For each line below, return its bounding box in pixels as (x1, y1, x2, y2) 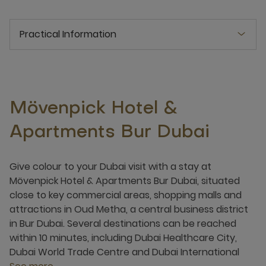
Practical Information (20, 27, 116, 41)
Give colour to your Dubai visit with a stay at (9, 160, 211, 173)
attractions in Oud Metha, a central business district (9, 202, 248, 216)
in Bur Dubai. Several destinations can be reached (9, 217, 236, 230)
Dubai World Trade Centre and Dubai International (9, 245, 239, 259)
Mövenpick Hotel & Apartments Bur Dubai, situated (9, 174, 240, 188)
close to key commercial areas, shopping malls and (9, 188, 242, 202)
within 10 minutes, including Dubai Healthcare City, (9, 231, 237, 245)
